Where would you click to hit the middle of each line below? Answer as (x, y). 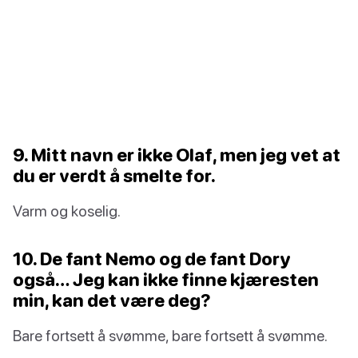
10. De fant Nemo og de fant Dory (152, 259)
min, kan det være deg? (112, 300)
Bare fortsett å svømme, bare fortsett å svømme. (170, 336)
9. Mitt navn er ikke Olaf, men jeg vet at (177, 155)
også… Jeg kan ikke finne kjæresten (166, 280)
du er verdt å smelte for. (114, 176)
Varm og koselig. (67, 211)
